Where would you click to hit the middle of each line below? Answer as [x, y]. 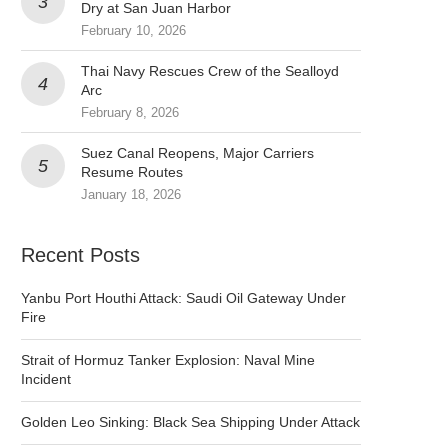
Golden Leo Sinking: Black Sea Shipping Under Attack [190, 421]
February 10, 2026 [133, 30]
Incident [46, 378]
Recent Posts [80, 254]
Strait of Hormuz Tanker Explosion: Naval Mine [168, 359]
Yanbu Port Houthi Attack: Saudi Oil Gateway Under [183, 297]
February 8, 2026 [130, 112]
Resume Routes [132, 171]
